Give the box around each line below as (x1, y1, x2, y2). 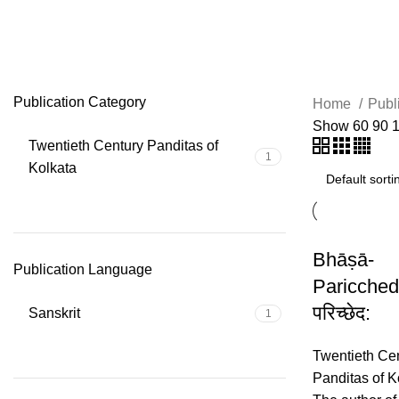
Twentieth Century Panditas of (28, 138, 218, 153)
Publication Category (13, 94, 146, 110)
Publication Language (13, 262, 152, 277)
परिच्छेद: (313, 302, 370, 324)
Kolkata (28, 160, 77, 175)
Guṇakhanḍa (13, 44, 159, 71)
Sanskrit (28, 305, 80, 321)
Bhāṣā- (313, 248, 374, 271)
